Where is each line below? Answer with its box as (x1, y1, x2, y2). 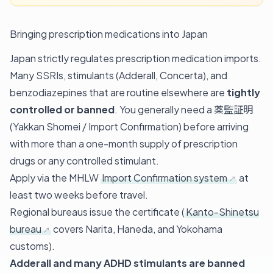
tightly (227, 85, 260, 99)
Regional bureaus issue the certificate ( (10, 205, 185, 218)
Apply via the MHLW (10, 171, 101, 184)
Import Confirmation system (102, 171, 227, 184)
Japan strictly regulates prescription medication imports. (10, 51, 261, 65)
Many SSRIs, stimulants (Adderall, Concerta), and (10, 68, 227, 82)
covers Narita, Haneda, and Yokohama (51, 222, 222, 235)
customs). (10, 239, 55, 252)
